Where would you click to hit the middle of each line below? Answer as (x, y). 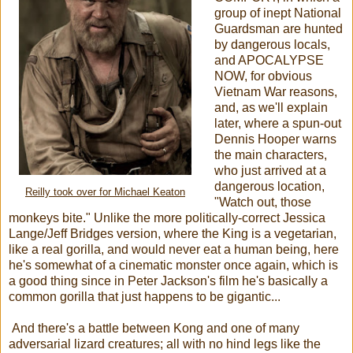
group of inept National (277, 13)
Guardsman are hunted (278, 28)
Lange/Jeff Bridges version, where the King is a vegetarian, (173, 233)
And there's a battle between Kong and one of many (154, 328)
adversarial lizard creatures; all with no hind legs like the (165, 344)
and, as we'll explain (271, 107)
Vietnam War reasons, (275, 91)
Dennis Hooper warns (275, 139)
